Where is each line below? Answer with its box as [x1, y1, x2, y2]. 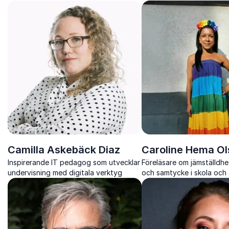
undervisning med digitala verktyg [8, 168, 122, 177]
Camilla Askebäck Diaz [8, 143, 120, 156]
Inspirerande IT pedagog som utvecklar [8, 157, 140, 167]
